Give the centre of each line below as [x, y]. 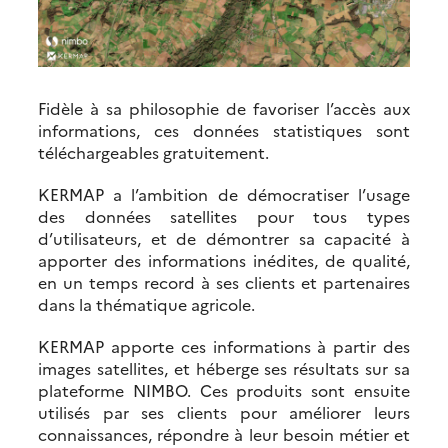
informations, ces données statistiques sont [224, 130]
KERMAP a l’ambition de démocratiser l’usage [224, 194]
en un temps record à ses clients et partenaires [224, 282]
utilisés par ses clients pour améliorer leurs [224, 412]
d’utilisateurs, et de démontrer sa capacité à [224, 238]
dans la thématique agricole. [146, 304]
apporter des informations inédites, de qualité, [224, 260]
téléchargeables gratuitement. [153, 152]
